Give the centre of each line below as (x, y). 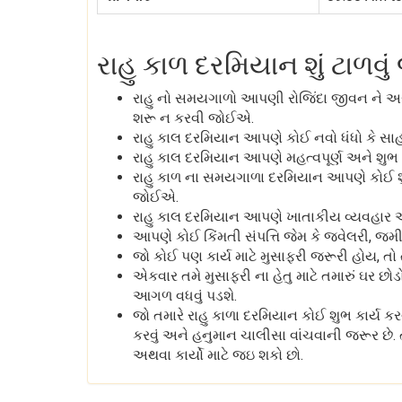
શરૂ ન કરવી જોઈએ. (193, 118)
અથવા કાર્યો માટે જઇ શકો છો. (218, 355)
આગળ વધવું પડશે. (185, 296)
